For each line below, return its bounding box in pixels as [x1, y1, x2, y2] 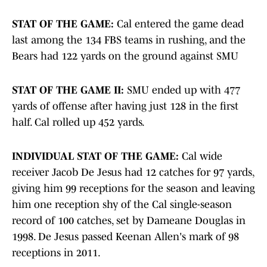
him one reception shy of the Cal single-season [12, 198, 232, 211]
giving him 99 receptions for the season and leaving [12, 182, 255, 195]
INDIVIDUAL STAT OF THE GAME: [12, 150, 179, 163]
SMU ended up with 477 [127, 84, 240, 97]
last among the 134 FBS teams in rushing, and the [12, 34, 246, 46]
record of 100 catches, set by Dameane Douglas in [12, 215, 246, 227]
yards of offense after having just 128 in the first [12, 100, 238, 113]
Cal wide [179, 150, 222, 163]
